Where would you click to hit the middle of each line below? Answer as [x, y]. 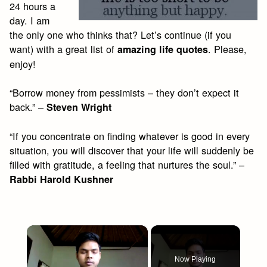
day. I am [30, 20]
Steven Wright [79, 107]
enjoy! [23, 63]
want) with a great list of [64, 49]
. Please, [228, 49]
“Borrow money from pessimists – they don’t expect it [125, 93]
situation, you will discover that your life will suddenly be [132, 150]
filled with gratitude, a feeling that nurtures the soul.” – [127, 165]
